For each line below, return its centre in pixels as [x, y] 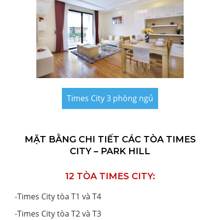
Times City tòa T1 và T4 [59, 197]
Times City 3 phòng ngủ [110, 98]
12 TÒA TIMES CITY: [110, 177]
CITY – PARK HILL [110, 151]
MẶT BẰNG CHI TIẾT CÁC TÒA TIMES [110, 140]
